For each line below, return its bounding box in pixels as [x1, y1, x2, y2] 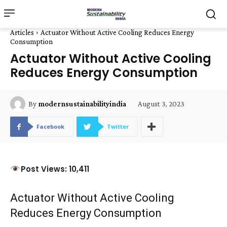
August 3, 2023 [138, 99, 184, 108]
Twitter [107, 123, 129, 130]
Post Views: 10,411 [20, 163, 89, 174]
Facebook [36, 123, 64, 130]
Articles [10, 28, 34, 36]
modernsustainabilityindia [38, 100, 126, 108]
